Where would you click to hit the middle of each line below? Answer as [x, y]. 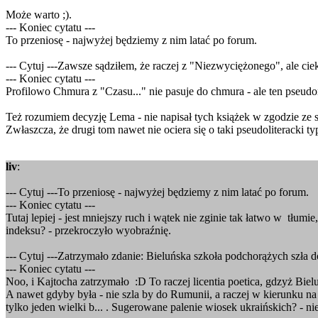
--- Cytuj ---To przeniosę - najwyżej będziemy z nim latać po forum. [157, 192]
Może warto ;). [39, 15]
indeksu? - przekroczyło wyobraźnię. [88, 230]
